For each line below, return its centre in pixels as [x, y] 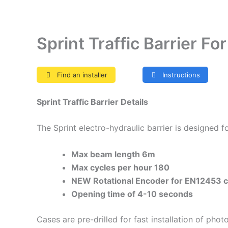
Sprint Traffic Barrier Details [92, 102]
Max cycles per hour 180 [120, 167]
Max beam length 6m [113, 154]
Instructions [180, 75]
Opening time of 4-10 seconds [133, 194]
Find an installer [81, 75]
